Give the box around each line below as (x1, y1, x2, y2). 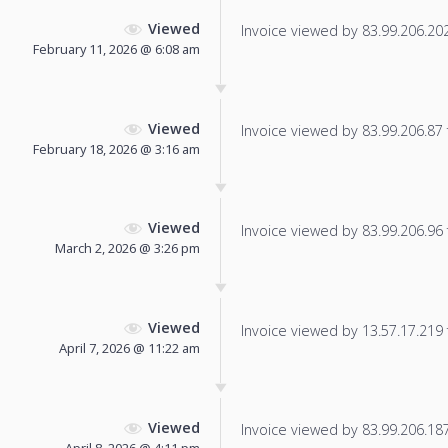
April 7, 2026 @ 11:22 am (59, 339, 200, 358)
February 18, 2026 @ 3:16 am (33, 139, 200, 158)
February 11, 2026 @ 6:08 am (33, 39, 200, 58)
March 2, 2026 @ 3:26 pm (55, 239, 200, 258)
